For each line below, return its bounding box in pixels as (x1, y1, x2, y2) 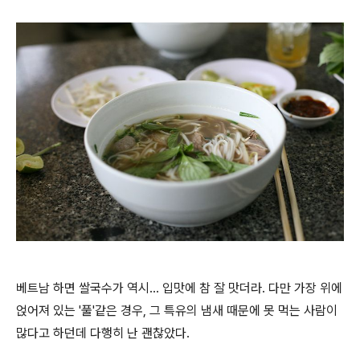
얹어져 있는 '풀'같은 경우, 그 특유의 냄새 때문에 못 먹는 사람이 (16, 302, 337, 318)
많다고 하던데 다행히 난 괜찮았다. (16, 325, 190, 341)
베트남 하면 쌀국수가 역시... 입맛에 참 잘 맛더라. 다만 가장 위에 (16, 280, 342, 296)
